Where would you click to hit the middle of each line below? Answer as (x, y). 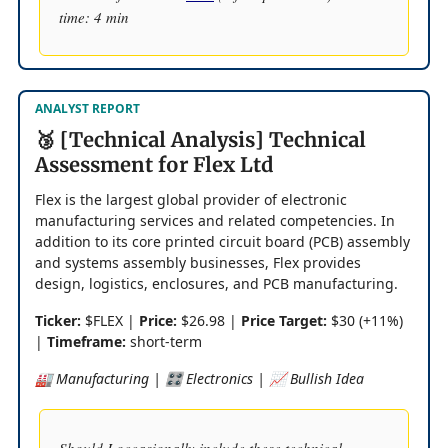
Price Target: (284, 320)
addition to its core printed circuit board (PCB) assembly (222, 241)
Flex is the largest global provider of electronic (191, 199)
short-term (164, 341)
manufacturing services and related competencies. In (215, 220)
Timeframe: (86, 341)
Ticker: (58, 320)
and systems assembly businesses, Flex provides (198, 262)
